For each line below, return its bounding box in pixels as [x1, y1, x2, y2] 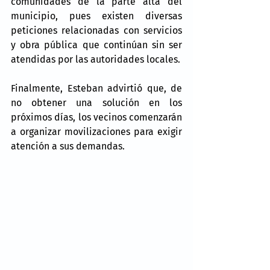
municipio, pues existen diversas [11, 10, 182, 22]
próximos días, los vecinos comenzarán [11, 111, 182, 123]
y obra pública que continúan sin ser [11, 39, 182, 51]
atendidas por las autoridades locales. [11, 54, 180, 65]
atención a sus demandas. [11, 140, 125, 152]
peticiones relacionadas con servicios [11, 25, 182, 36]
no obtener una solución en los [11, 97, 182, 108]
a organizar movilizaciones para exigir [11, 126, 182, 137]
